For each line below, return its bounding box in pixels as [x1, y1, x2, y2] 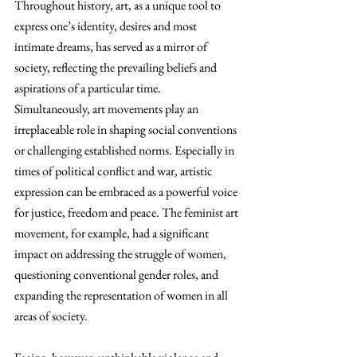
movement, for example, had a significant [14, 225, 211, 241]
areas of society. [14, 308, 88, 324]
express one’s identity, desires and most [14, 18, 199, 34]
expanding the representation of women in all [14, 287, 230, 304]
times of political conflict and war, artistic [14, 163, 215, 179]
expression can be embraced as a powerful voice [14, 183, 240, 200]
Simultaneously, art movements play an [14, 100, 201, 117]
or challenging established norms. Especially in [14, 142, 237, 159]
